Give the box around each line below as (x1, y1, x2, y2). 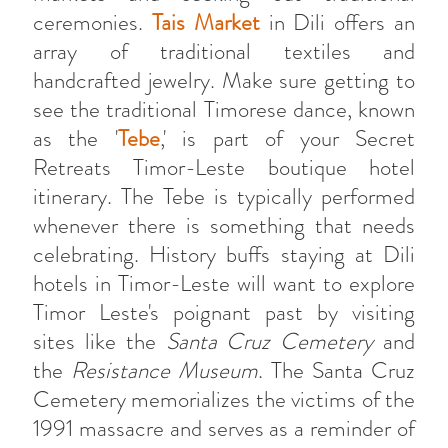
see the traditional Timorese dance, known (33, 92, 415, 126)
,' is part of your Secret (159, 121, 416, 155)
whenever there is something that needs (33, 208, 415, 242)
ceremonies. (33, 5, 152, 39)
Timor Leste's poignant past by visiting (33, 295, 415, 329)
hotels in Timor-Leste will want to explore (33, 266, 415, 300)
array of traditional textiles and (33, 34, 415, 68)
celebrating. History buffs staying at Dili (33, 237, 415, 271)
